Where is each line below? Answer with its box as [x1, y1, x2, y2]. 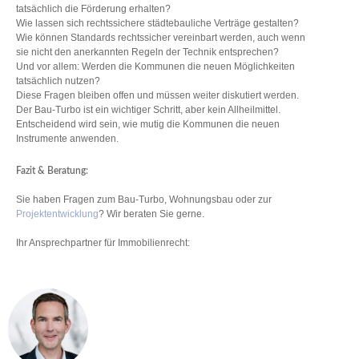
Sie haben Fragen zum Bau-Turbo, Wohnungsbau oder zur [16, 193, 272, 205]
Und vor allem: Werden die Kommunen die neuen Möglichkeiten [16, 61, 295, 73]
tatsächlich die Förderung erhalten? [16, 3, 171, 15]
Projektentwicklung [16, 208, 99, 220]
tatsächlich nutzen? [16, 75, 100, 87]
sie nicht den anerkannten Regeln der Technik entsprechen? [16, 46, 279, 58]
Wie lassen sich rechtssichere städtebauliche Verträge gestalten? [16, 18, 299, 30]
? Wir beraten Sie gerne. [99, 208, 207, 220]
